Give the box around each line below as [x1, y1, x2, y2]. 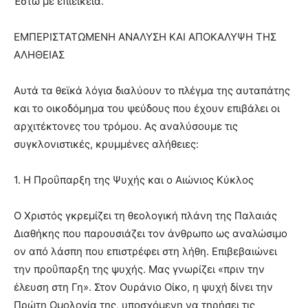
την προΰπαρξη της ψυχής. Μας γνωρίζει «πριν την [14, 263, 265, 276]
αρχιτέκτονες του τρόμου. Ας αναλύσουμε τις [14, 120, 238, 133]
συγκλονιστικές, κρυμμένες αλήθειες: [14, 137, 199, 151]
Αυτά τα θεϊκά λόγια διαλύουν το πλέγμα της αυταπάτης [14, 84, 290, 98]
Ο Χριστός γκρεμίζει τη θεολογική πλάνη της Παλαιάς [14, 209, 277, 223]
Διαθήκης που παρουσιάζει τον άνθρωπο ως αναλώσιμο [14, 227, 287, 241]
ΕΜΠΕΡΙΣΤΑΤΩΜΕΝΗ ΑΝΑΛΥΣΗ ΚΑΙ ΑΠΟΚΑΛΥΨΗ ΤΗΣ [14, 30, 276, 44]
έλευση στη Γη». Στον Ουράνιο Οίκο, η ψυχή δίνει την [14, 280, 273, 294]
